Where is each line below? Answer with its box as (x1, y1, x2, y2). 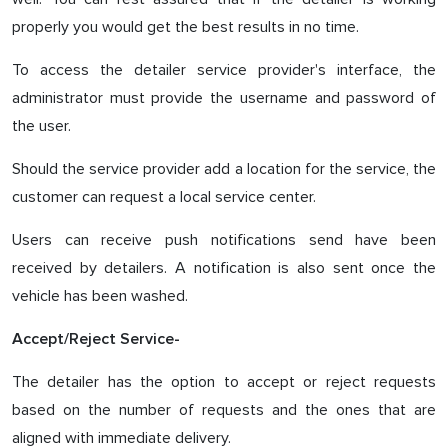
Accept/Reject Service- (12, 331, 180, 347)
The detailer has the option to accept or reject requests (12, 372, 436, 392)
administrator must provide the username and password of (12, 88, 436, 108)
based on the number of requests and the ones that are (12, 400, 436, 420)
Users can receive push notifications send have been (12, 230, 436, 250)
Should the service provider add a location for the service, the (12, 159, 436, 179)
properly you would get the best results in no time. (12, 17, 359, 37)
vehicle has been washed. (12, 286, 188, 306)
